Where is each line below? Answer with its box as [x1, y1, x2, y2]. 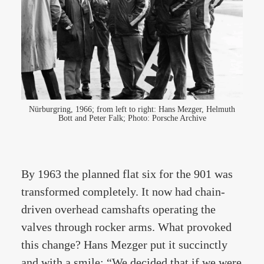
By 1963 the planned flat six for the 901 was [21, 167, 233, 180]
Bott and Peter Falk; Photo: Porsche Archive [58, 114, 206, 123]
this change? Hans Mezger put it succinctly [21, 238, 227, 251]
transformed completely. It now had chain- [21, 185, 225, 198]
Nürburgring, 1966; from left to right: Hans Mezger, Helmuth [29, 105, 235, 114]
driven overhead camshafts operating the [21, 203, 216, 216]
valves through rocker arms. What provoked [21, 220, 232, 233]
